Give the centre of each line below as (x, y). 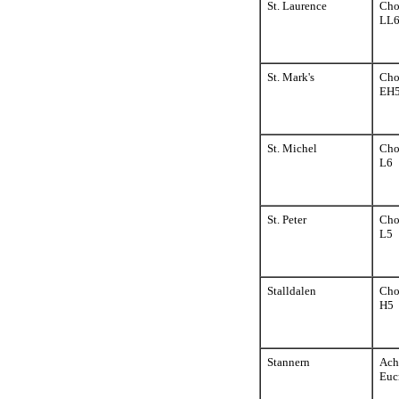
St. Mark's (291, 77)
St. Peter (287, 220)
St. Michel (292, 148)
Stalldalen (292, 291)
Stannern (289, 362)
